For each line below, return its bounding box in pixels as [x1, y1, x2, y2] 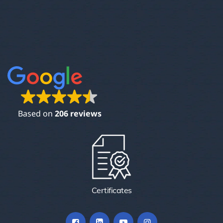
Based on [17, 108, 55, 119]
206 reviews [54, 108, 102, 119]
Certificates [91, 185, 132, 196]
